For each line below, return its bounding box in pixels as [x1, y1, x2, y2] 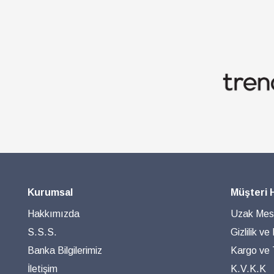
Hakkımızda [28, 209, 80, 219]
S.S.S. [28, 227, 57, 237]
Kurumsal [28, 187, 73, 198]
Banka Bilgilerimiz [28, 245, 102, 256]
